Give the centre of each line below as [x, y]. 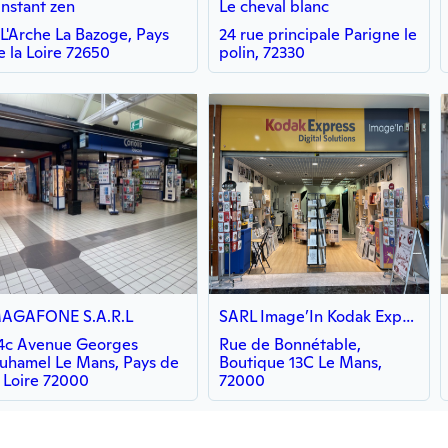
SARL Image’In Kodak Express [408, 316]
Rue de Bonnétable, [290, 344]
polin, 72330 [262, 52]
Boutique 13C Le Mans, [300, 362]
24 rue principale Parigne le [318, 34]
